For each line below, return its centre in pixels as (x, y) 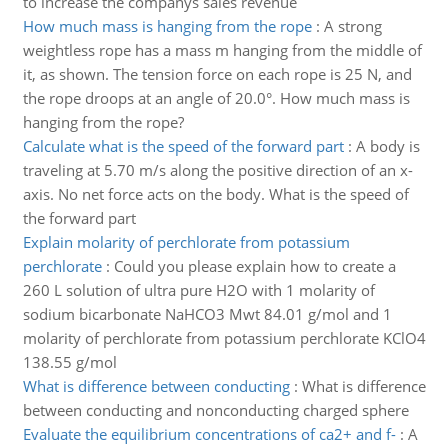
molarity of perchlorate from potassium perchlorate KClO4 (224, 338)
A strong (352, 26)
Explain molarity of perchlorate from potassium (186, 242)
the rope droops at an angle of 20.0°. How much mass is (216, 98)
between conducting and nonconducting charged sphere (215, 410)
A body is (387, 146)
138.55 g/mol (69, 362)
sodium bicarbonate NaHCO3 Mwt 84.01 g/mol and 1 (207, 314)
